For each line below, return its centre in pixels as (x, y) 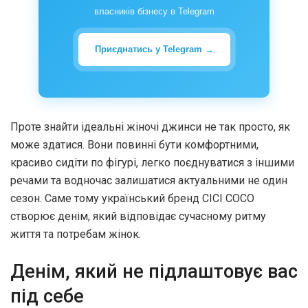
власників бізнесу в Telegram (154, 12)
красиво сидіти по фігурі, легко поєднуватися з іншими (152, 163)
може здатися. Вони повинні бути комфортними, (134, 145)
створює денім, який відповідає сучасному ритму (138, 217)
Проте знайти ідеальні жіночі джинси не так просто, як (150, 127)
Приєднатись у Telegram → (154, 49)
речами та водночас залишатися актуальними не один (149, 181)
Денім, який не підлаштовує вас (154, 271)
